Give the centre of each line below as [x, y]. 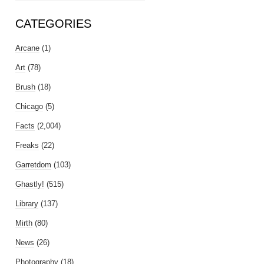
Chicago [29, 106]
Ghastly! [30, 184]
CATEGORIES [53, 24]
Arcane [27, 48]
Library [27, 204]
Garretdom [33, 165]
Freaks [27, 145]
